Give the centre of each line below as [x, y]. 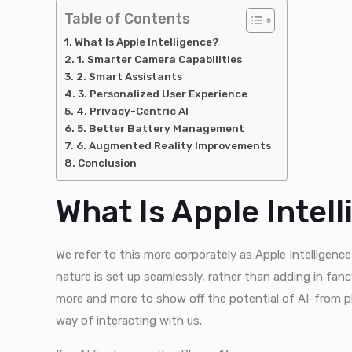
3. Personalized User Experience [163, 94]
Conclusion [108, 163]
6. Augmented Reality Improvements [174, 146]
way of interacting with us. [129, 321]
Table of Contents [128, 19]
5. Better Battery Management [161, 128]
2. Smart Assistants [130, 77]
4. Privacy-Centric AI [133, 111]
